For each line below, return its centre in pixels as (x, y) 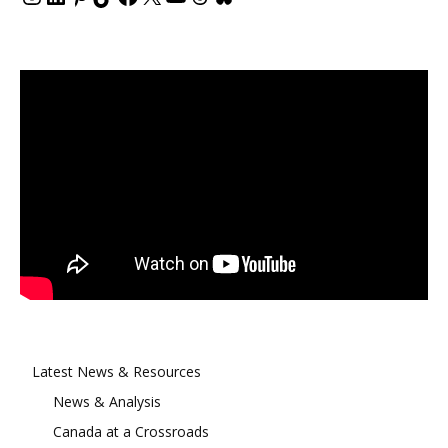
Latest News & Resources (116, 371)
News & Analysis (107, 401)
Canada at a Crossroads (131, 431)
